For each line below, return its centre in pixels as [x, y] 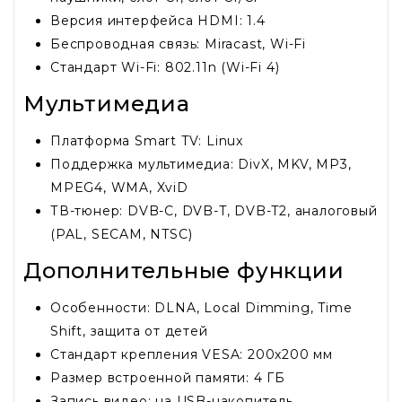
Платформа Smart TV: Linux [147, 141]
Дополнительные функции [184, 271]
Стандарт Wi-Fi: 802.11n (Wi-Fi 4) [165, 68]
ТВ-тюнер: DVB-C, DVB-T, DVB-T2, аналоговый [214, 211]
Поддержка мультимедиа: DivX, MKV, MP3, [201, 165]
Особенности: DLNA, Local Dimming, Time [201, 308]
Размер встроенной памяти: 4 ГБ [168, 378]
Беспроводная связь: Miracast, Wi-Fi [178, 44]
